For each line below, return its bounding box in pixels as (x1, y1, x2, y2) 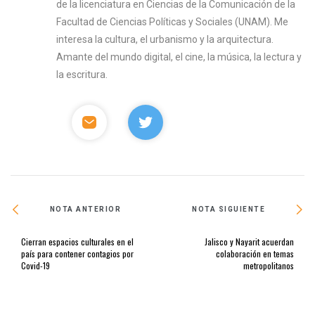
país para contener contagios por (21, 247, 134, 259)
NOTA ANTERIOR (49, 205, 122, 214)
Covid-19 (21, 259, 50, 271)
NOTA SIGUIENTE (192, 205, 266, 214)
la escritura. (56, 68, 108, 80)
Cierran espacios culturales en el (21, 235, 134, 247)
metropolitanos (243, 259, 294, 271)
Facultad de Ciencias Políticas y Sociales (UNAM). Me (56, 15, 289, 27)
